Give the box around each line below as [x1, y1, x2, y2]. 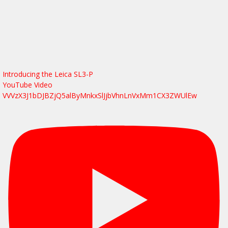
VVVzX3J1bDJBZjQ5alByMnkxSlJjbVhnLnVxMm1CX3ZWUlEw [3, 90, 197, 100]
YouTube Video [3, 79, 52, 90]
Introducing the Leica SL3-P [3, 69, 93, 79]
